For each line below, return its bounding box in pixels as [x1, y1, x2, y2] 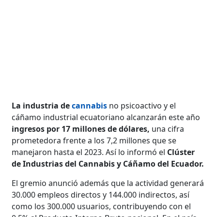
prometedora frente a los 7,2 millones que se [12, 135, 177, 146]
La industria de [12, 100, 72, 111]
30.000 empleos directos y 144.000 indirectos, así [12, 189, 190, 200]
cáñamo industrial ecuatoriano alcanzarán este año [12, 111, 201, 123]
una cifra [150, 123, 185, 134]
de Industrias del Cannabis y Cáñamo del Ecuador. [12, 158, 204, 169]
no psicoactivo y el [109, 100, 176, 111]
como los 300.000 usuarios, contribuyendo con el [12, 201, 191, 212]
